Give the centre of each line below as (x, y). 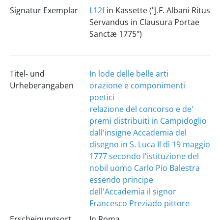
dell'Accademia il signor (133, 192)
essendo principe (121, 180)
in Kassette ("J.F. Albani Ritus (157, 10)
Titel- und (27, 74)
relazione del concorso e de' (141, 109)
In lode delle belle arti (129, 74)
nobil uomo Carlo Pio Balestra (144, 168)
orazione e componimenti (137, 85)
